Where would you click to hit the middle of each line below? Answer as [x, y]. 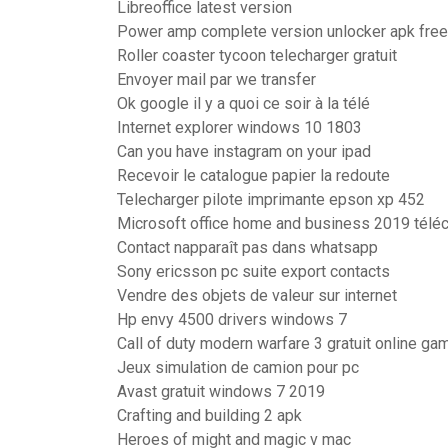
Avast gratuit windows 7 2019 [221, 391]
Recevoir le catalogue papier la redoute [253, 175]
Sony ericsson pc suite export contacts [253, 271]
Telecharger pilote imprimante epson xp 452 [271, 199]
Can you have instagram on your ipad [244, 151]
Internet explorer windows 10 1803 [239, 127]
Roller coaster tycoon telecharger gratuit [257, 55]
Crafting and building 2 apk [209, 415]
